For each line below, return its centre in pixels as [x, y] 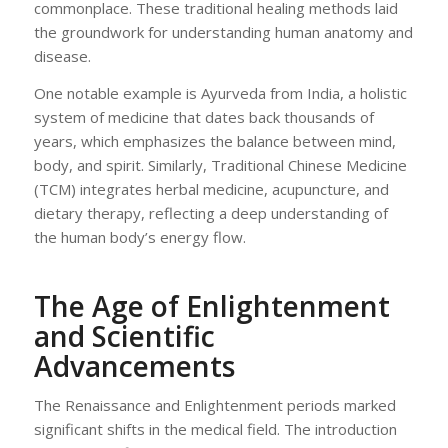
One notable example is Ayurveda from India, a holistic [220, 92]
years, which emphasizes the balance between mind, [214, 140]
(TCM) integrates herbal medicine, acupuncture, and [211, 188]
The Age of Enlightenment [211, 305]
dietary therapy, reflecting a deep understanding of [210, 212]
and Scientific [124, 335]
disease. [62, 55]
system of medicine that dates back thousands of [203, 116]
